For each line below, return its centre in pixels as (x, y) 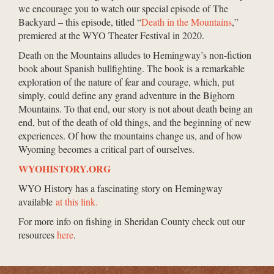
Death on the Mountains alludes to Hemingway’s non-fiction (135, 54)
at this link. (78, 201)
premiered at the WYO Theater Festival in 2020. (111, 35)
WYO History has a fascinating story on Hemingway (120, 188)
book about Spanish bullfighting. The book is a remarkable (131, 68)
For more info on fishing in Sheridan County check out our (131, 221)
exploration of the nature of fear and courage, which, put (126, 81)
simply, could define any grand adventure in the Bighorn (127, 95)
